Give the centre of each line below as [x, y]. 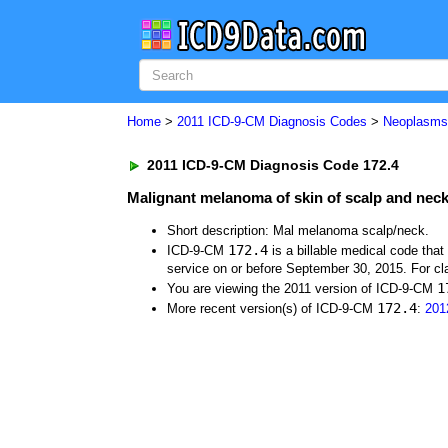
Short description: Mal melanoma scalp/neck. [298, 230]
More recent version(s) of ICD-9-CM [272, 308]
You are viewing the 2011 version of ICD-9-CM [302, 288]
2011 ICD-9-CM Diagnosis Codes [272, 121]
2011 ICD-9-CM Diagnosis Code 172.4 [271, 165]
